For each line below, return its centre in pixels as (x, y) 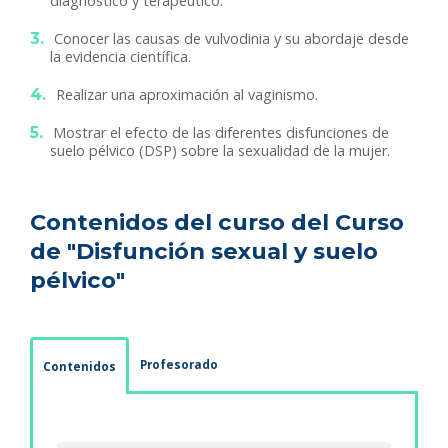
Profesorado (179, 365)
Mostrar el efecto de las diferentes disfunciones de (221, 133)
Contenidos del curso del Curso (217, 222)
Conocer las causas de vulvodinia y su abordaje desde (231, 39)
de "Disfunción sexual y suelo (204, 251)
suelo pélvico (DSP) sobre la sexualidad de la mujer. (220, 151)
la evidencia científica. (120, 57)
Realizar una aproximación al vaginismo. (187, 95)
